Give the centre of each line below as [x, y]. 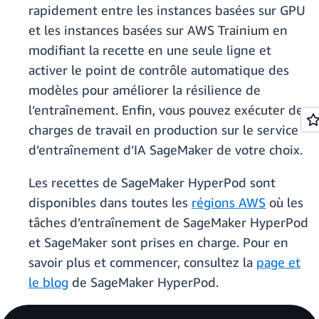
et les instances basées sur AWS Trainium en [158, 30]
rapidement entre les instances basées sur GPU [167, 10]
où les [284, 203]
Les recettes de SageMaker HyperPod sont [152, 183]
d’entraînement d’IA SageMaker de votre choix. [167, 150]
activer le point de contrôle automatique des [159, 70]
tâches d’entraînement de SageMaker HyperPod [168, 223]
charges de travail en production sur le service [163, 130]
